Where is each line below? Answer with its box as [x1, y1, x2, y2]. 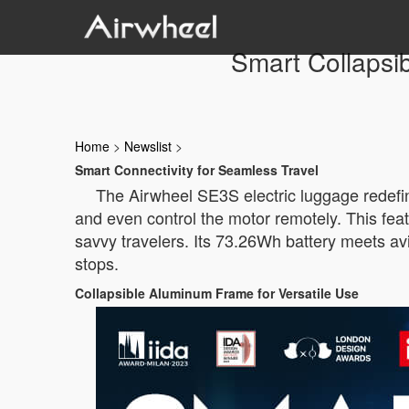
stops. [75, 251, 119, 275]
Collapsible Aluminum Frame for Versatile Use [75, 284, 359, 302]
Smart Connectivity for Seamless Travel [75, 161, 319, 179]
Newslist [124, 137, 172, 155]
